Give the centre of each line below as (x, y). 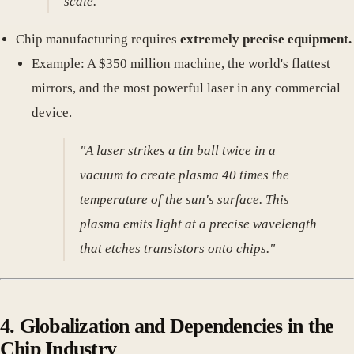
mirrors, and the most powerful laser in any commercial (186, 88)
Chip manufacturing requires (98, 39)
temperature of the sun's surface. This (185, 199)
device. (52, 112)
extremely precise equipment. (266, 39)
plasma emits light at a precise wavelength (199, 224)
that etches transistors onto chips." (178, 248)
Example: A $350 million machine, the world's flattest (181, 63)
